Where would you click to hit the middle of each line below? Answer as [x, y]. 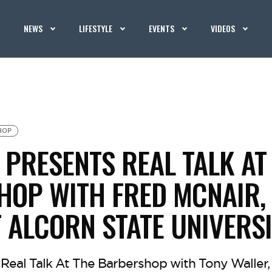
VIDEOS [223, 28]
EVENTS [162, 28]
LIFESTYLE [96, 28]
